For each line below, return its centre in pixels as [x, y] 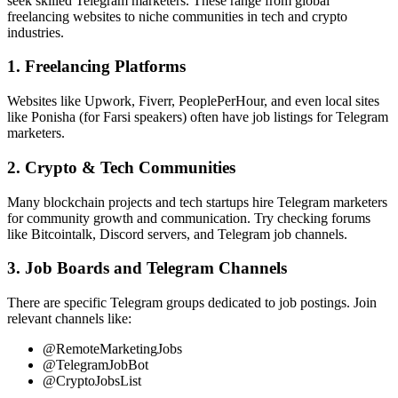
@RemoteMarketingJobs [112, 349]
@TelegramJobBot [96, 365]
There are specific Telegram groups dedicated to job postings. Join [192, 302]
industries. [36, 32]
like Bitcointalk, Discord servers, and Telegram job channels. [177, 234]
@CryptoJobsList [92, 381]
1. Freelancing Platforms [96, 67]
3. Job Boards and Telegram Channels [147, 268]
